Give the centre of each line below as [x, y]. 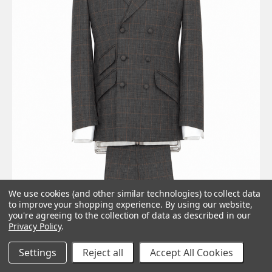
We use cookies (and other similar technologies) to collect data [134, 193]
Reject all [103, 253]
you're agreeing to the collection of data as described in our [130, 215]
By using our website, [209, 204]
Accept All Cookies [192, 253]
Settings [38, 253]
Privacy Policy [35, 226]
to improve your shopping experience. [87, 204]
